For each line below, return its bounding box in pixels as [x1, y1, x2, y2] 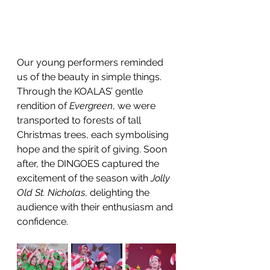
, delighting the [85, 186, 152, 198]
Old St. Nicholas [17, 186, 85, 198]
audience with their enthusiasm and [17, 201, 175, 213]
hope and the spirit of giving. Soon [17, 143, 169, 155]
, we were [113, 99, 158, 111]
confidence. [17, 215, 68, 227]
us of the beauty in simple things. [17, 71, 164, 83]
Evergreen [69, 99, 113, 111]
